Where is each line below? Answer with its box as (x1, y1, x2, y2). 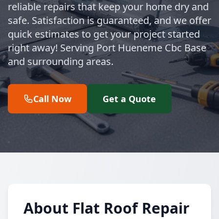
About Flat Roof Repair (23, 198, 190, 218)
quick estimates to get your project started (8, 27, 200, 41)
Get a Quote (103, 93, 156, 105)
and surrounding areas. (8, 55, 113, 68)
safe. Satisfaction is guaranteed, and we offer (8, 14, 211, 27)
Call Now (33, 93, 71, 105)
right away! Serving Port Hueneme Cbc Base (8, 41, 206, 54)
